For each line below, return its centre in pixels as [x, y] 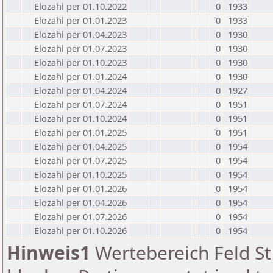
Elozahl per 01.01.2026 [80, 188]
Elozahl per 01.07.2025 [80, 160]
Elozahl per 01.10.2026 [80, 230]
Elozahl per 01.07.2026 [80, 216]
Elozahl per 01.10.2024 [80, 118]
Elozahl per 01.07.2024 [80, 104]
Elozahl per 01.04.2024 [80, 90]
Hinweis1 [48, 253]
